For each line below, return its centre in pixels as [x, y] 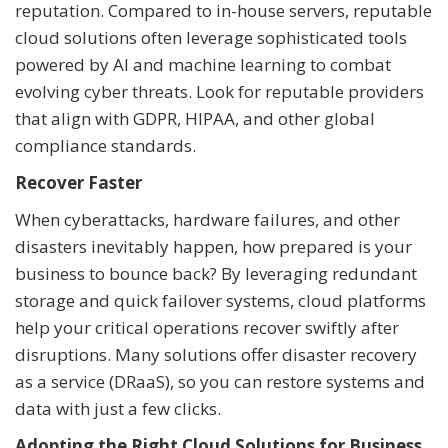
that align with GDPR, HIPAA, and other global [195, 118]
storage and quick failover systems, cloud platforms [220, 300]
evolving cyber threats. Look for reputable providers [219, 91]
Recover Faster [78, 182]
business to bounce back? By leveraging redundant [216, 273]
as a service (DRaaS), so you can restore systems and [220, 381]
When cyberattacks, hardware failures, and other [207, 219]
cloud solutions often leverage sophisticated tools [211, 37]
